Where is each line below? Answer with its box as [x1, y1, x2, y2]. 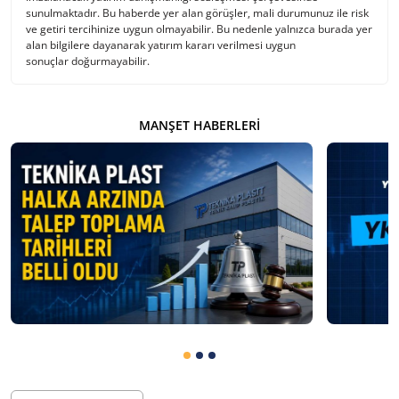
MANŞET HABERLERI [139, 117, 260, 134]
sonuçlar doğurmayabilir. [26, 53, 150, 69]
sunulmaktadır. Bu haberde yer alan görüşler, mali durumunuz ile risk [26, 5, 369, 21]
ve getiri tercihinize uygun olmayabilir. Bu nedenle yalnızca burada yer [26, 21, 372, 37]
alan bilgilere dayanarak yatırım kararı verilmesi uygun [26, 37, 296, 53]
